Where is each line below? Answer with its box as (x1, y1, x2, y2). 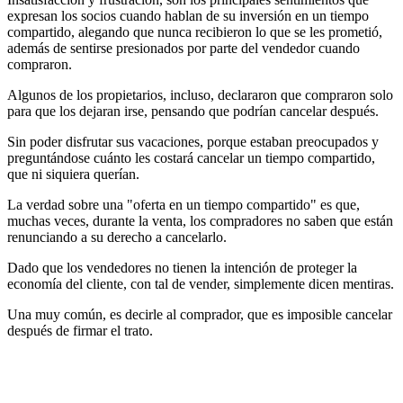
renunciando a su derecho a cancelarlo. (7, 229, 227, 246)
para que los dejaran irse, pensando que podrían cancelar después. (7, 103, 379, 120)
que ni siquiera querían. (7, 166, 139, 183)
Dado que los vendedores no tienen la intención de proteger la (7, 260, 357, 276)
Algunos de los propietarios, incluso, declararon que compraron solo (7, 87, 393, 103)
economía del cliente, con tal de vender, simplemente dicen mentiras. (7, 276, 394, 292)
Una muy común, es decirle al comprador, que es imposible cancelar (7, 307, 392, 323)
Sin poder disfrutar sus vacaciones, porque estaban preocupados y (7, 134, 379, 150)
